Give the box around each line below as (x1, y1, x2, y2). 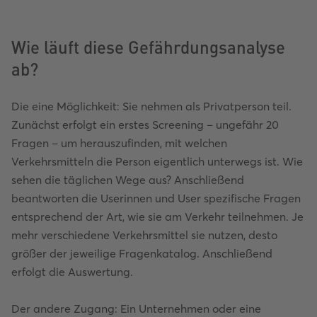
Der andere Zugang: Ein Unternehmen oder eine (11, 301, 261, 316)
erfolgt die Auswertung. (11, 264, 133, 279)
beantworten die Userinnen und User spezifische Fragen (11, 190, 301, 205)
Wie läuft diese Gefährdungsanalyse (11, 34, 285, 59)
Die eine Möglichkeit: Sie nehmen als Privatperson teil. (11, 98, 292, 113)
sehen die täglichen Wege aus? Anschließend (11, 172, 244, 187)
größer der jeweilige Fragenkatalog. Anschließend (11, 246, 272, 260)
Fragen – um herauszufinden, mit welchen (11, 135, 227, 150)
